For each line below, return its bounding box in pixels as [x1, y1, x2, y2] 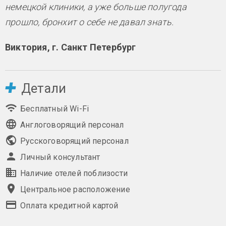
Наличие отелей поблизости [20, 168, 128, 179]
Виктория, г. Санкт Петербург [5, 42, 136, 53]
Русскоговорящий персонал [20, 136, 129, 146]
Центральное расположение [20, 185, 130, 195]
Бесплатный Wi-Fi [20, 104, 89, 114]
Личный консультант [20, 152, 100, 162]
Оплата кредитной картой [20, 201, 119, 211]
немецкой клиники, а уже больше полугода [5, 2, 187, 13]
